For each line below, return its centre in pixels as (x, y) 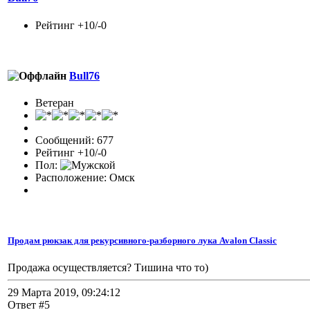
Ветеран (55, 103)
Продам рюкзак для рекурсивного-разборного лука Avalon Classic (142, 241)
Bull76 (84, 75)
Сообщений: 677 (74, 140)
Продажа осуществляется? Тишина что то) (108, 268)
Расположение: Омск (85, 178)
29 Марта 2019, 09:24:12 (64, 293)
